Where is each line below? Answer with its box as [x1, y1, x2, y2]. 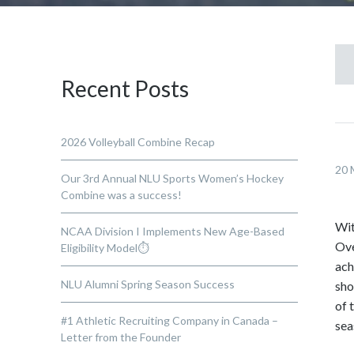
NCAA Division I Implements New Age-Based [61, 224, 285, 238]
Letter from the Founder [61, 330, 182, 344]
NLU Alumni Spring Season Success [61, 277, 235, 291]
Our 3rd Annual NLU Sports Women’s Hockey [61, 171, 284, 185]
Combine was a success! [61, 188, 183, 201]
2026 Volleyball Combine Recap [61, 135, 216, 149]
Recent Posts [61, 75, 190, 102]
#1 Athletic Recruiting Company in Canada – [61, 314, 279, 327]
